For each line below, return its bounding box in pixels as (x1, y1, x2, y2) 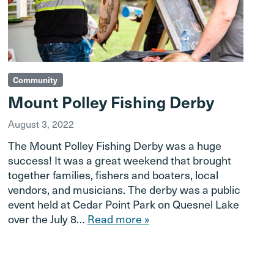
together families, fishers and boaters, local (7, 166, 218, 183)
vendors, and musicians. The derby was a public (7, 180, 240, 198)
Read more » (87, 210, 149, 227)
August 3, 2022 (7, 116, 74, 131)
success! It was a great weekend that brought (7, 151, 231, 168)
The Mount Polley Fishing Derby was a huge (7, 136, 221, 154)
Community (13, 73, 58, 86)
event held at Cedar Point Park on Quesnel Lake (7, 195, 239, 212)
